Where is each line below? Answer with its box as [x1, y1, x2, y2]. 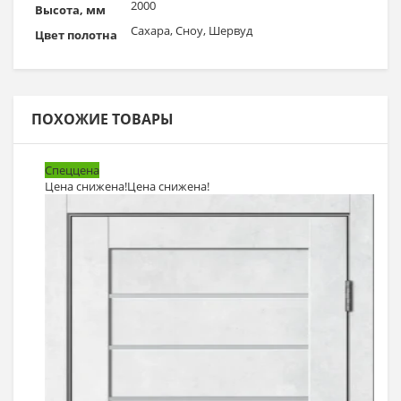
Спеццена [45, 161, 99, 178]
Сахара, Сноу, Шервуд [131, 21, 252, 38]
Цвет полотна [35, 26, 117, 43]
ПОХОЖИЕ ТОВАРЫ [31, 108, 174, 129]
